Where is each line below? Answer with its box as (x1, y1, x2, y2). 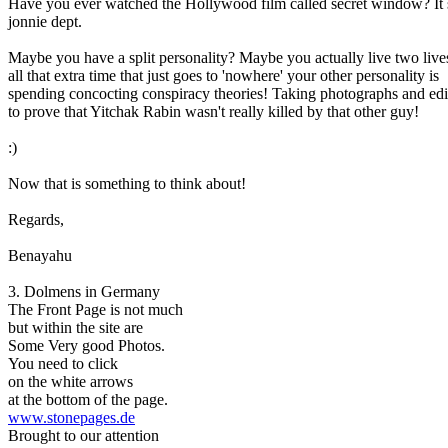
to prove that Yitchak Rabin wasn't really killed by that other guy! (8, 103, 419, 120)
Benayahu (8, 247, 72, 264)
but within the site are (8, 319, 143, 336)
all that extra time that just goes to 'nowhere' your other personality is (8, 67, 439, 84)
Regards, (8, 211, 64, 228)
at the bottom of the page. (8, 391, 168, 408)
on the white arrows (8, 373, 133, 390)
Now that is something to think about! (8, 175, 246, 192)
